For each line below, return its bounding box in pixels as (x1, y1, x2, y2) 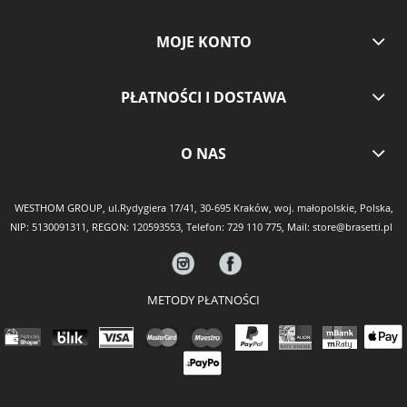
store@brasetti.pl (313, 220, 392, 233)
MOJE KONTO (155, 31, 252, 52)
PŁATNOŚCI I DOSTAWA (121, 87, 286, 108)
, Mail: (282, 220, 313, 233)
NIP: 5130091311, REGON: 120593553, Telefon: (10, 220, 227, 233)
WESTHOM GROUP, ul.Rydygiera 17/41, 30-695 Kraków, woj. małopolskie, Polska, (14, 201, 393, 214)
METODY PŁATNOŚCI (147, 291, 260, 308)
